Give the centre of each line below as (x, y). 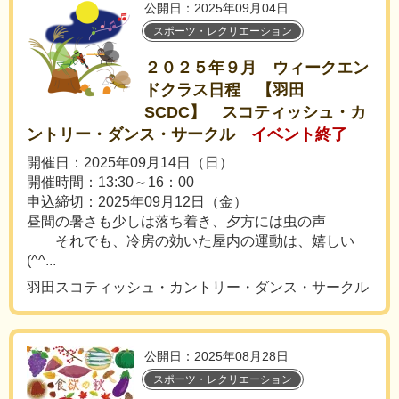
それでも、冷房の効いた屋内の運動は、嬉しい (191, 241)
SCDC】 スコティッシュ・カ (255, 112)
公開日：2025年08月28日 (216, 356)
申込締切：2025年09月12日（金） (137, 202)
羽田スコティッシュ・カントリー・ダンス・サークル (198, 287)
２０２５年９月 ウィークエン (256, 68)
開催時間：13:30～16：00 (110, 182)
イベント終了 (299, 134)
